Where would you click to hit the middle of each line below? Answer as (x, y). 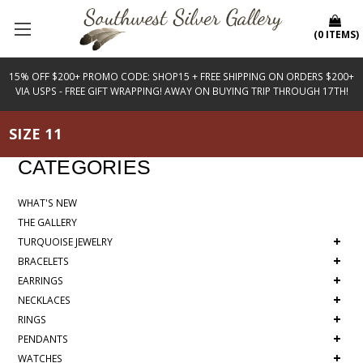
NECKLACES (44, 300)
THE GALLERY (47, 222)
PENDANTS (43, 339)
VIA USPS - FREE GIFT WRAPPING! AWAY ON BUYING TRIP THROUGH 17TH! (181, 91)
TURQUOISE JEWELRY (65, 241)
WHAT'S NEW (47, 203)
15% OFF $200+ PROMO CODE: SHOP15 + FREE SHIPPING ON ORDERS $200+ (181, 77)
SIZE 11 (35, 134)
